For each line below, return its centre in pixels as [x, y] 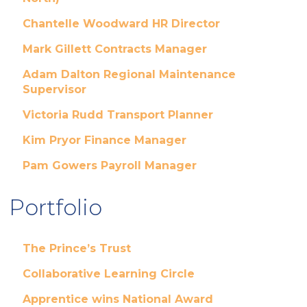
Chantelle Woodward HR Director [121, 24]
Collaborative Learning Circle [108, 274]
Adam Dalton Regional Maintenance [129, 74]
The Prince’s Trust [76, 248]
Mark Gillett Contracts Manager [114, 49]
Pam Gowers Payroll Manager [109, 165]
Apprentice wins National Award [118, 299]
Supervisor [54, 89]
